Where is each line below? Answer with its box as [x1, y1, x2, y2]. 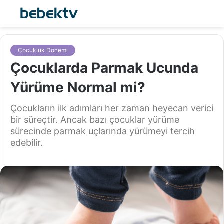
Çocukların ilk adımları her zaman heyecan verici [10, 103, 213, 114]
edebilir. [10, 137, 43, 148]
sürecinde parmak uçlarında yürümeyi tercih [10, 126, 195, 137]
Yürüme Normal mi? [10, 79, 145, 96]
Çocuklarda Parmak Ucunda [10, 59, 198, 77]
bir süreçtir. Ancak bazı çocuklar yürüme [10, 114, 179, 125]
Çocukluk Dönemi [18, 46, 68, 54]
